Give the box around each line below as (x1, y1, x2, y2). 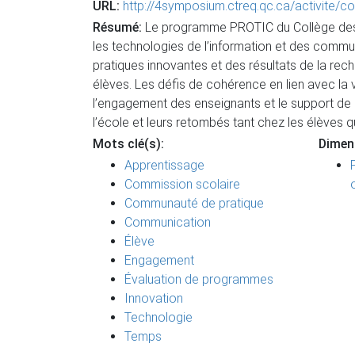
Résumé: (93, 20, 142, 35)
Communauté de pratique (124, 196, 264, 211)
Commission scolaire (124, 177, 240, 192)
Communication (124, 215, 211, 230)
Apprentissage (124, 158, 204, 173)
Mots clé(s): (93, 136, 164, 151)
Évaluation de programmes (124, 272, 273, 287)
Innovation (124, 291, 183, 306)
